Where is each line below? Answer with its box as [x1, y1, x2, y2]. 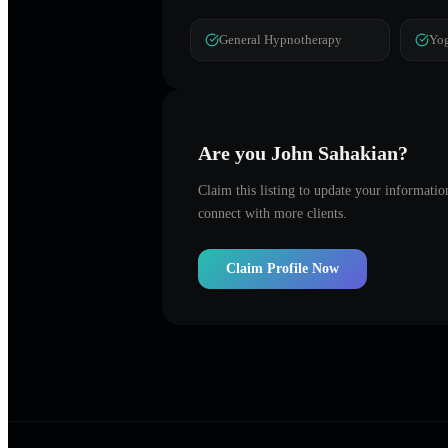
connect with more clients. [198, 205, 347, 221]
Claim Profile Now [226, 260, 339, 276]
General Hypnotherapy [219, 32, 342, 48]
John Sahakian [271, 141, 398, 164]
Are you [198, 141, 271, 164]
